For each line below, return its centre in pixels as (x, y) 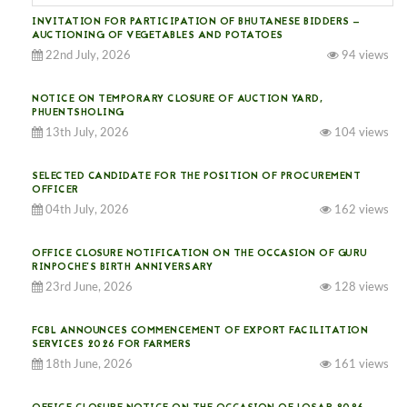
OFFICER (55, 190)
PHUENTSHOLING (78, 113)
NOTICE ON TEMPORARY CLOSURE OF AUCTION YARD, (177, 99)
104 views (360, 133)
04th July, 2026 (86, 210)
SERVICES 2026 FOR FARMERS (112, 344)
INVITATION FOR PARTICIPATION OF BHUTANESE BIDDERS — (196, 22)
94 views (364, 55)
